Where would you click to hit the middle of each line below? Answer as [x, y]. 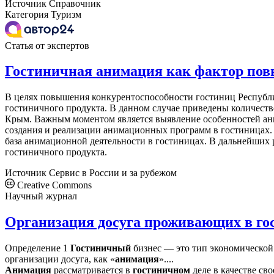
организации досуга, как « [60, 259]
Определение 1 [38, 248]
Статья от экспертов [47, 45]
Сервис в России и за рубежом [113, 173]
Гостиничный [101, 248]
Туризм [66, 14]
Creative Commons [53, 185]
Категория [27, 14]
